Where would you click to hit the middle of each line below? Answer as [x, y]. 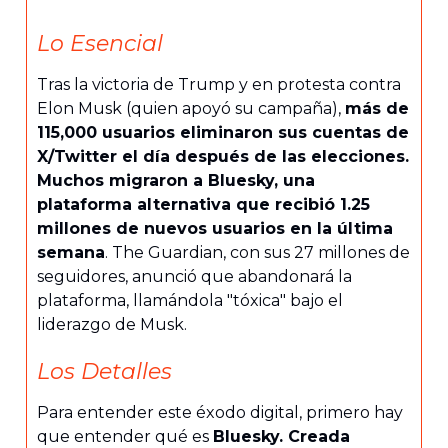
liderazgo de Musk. [112, 324]
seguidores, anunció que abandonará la [194, 276]
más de [377, 108]
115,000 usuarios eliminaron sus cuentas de [223, 132]
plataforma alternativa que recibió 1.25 [203, 204]
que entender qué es [125, 436]
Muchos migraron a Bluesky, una [176, 180]
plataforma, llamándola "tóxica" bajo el [190, 300]
